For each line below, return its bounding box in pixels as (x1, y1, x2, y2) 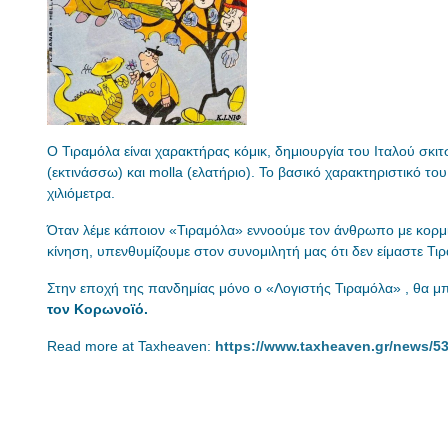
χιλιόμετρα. (47, 184, 115, 201)
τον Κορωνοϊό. (47, 300, 148, 317)
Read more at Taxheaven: (47, 337, 215, 354)
